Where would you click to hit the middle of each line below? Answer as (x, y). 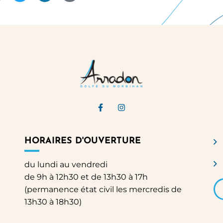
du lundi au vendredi (66, 165)
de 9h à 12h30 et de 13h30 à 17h (86, 177)
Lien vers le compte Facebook (162, 106)
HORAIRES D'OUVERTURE (83, 141)
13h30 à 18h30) (53, 202)
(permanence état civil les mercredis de (103, 189)
